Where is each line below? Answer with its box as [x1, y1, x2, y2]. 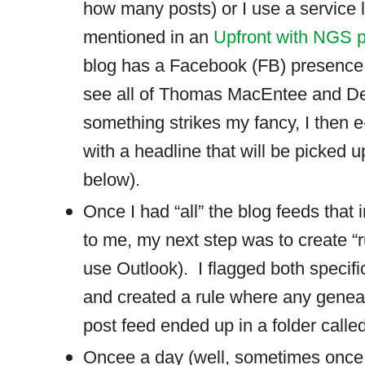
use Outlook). [83, 257, 189, 279]
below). [83, 169, 141, 191]
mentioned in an [83, 27, 214, 48]
